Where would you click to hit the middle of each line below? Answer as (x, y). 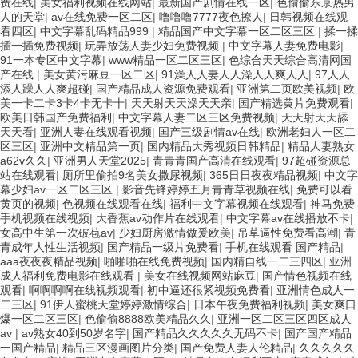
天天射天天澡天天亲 (181, 103)
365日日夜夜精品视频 (264, 175)
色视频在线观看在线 (113, 203)
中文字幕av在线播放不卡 (288, 218)
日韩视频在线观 (308, 16)
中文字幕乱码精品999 (96, 31)
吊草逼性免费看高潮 (288, 232)
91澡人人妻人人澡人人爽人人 (235, 74)
